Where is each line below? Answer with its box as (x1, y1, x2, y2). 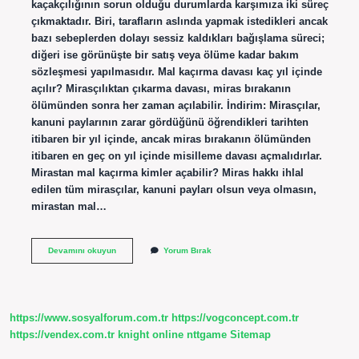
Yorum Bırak (163, 245, 212, 255)
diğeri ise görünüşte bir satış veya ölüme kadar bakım (30, 48, 299, 61)
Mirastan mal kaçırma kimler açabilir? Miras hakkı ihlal (30, 166, 304, 179)
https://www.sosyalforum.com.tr (10, 312, 168, 325)
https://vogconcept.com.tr (171, 312, 299, 325)
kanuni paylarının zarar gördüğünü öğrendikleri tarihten (30, 115, 309, 128)
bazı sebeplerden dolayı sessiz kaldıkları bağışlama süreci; (30, 31, 325, 44)
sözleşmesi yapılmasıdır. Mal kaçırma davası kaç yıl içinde (30, 65, 322, 78)
